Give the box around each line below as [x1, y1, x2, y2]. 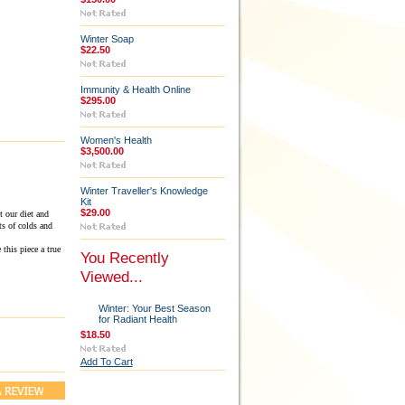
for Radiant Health [98, 314, 177, 325]
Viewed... [80, 268, 143, 286]
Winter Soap [80, 33, 134, 44]
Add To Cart [80, 356, 133, 367]
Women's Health [80, 135, 152, 146]
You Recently [80, 249, 169, 267]
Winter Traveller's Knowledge [80, 185, 208, 196]
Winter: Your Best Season [98, 303, 211, 314]
